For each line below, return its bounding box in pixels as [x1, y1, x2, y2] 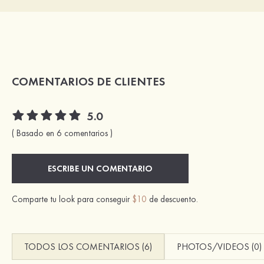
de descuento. [147, 193, 198, 206]
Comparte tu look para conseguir [12, 193, 132, 206]
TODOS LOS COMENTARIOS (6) [24, 240, 152, 253]
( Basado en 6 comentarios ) [12, 127, 113, 140]
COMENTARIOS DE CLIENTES [12, 74, 165, 90]
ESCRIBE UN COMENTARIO [48, 163, 153, 175]
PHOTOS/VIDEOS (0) [177, 240, 262, 253]
